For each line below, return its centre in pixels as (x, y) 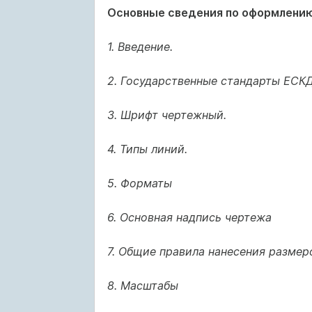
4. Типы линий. (147, 149)
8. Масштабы (142, 286)
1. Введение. (140, 47)
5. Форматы (139, 183)
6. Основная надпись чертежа (189, 217)
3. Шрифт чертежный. (166, 115)
